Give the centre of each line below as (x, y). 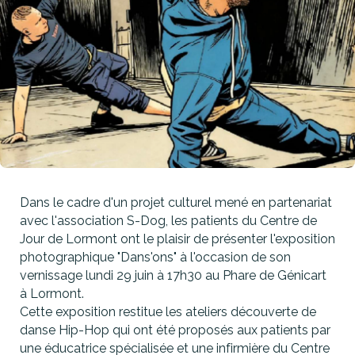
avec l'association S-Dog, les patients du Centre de (168, 220)
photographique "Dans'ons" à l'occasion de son (155, 257)
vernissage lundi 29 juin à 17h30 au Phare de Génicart (173, 275)
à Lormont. (55, 293)
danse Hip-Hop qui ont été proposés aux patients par (175, 330)
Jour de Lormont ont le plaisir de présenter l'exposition (177, 239)
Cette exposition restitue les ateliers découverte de (168, 311)
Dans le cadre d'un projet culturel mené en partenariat (176, 202)
